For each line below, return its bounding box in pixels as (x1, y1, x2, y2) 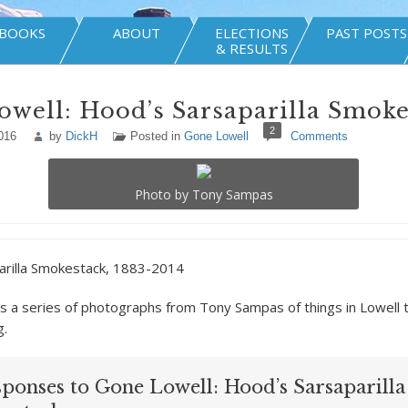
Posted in (129, 129, 184, 143)
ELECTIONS (214, 24, 289, 42)
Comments (290, 129, 348, 143)
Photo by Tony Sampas (134, 186, 273, 203)
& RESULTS (215, 39, 288, 57)
